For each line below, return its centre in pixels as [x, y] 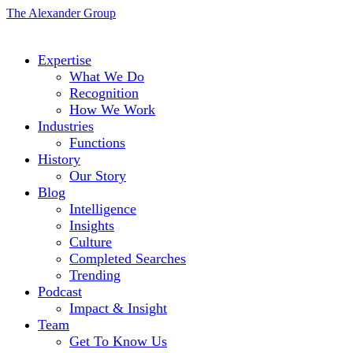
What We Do [107, 76]
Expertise [65, 60]
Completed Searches [128, 258]
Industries [66, 126]
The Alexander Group [61, 13]
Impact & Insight [118, 308]
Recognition [104, 93]
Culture [91, 242]
